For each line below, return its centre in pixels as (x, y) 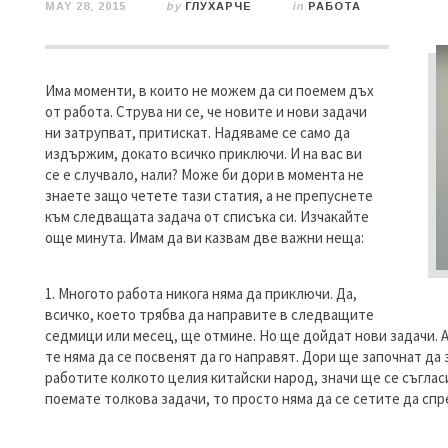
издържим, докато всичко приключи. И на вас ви (203, 153)
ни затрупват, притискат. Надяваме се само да (197, 132)
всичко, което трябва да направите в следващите (209, 314)
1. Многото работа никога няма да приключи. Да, (201, 293)
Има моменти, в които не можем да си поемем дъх (209, 90)
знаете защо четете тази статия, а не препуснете (209, 195)
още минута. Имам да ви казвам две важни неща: (204, 237)
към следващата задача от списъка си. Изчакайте (207, 216)
